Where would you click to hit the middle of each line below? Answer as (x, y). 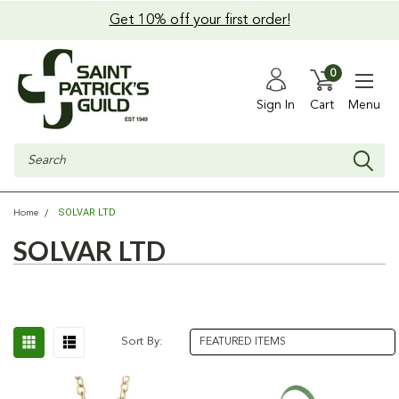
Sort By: (142, 342)
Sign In (276, 105)
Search (33, 151)
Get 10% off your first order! (199, 20)
